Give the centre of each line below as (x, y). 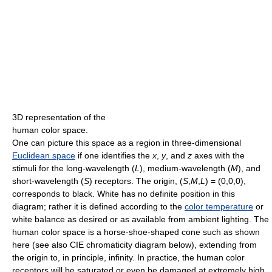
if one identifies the (114, 155)
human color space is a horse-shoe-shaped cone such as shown (136, 232)
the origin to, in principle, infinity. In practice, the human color (128, 257)
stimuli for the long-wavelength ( (73, 168)
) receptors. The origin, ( (136, 181)
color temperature (219, 206)
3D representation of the (59, 117)
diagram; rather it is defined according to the (98, 206)
